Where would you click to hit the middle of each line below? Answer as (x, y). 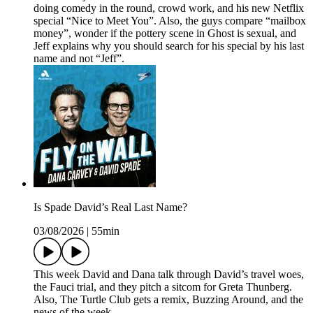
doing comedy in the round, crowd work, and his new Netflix (169, 8)
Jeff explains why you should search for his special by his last (169, 46)
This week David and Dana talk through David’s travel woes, (169, 275)
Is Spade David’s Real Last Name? (110, 208)
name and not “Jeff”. (79, 59)
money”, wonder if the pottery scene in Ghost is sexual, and (165, 34)
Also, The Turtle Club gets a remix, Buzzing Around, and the (168, 300)
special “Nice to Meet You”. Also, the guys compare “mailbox (170, 21)
